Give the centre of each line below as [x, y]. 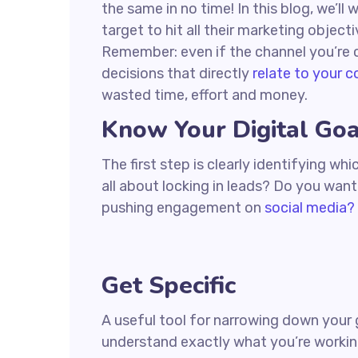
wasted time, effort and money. [205, 95]
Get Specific [169, 286]
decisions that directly [177, 74]
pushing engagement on [183, 208]
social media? [310, 208]
